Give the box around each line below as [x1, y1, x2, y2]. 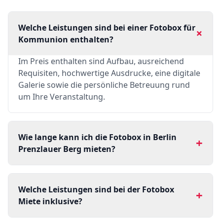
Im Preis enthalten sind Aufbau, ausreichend [18, 56, 184, 67]
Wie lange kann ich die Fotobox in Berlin [18, 132, 177, 143]
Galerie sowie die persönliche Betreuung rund [18, 79, 190, 90]
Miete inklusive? [18, 196, 82, 207]
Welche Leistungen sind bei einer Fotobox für [18, 22, 195, 33]
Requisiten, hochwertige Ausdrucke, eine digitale [18, 68, 200, 78]
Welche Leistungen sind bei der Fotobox [18, 184, 174, 195]
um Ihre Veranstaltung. [18, 91, 105, 102]
